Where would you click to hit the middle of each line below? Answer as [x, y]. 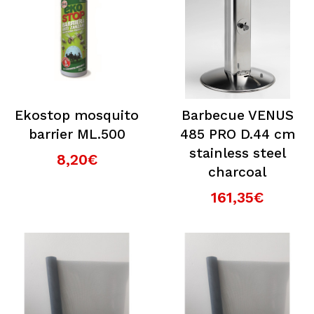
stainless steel [237, 153]
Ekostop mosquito [77, 115]
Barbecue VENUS [237, 115]
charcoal [237, 172]
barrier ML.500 [77, 134]
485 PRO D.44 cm [237, 134]
